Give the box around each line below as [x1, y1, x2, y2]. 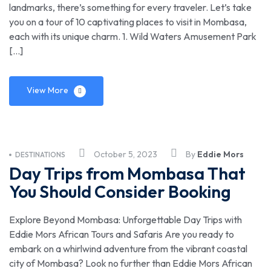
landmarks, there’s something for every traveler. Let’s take [9, 1, 252, 14]
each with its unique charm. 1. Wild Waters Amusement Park [9, 30, 256, 43]
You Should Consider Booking [9, 180, 231, 202]
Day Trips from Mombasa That [9, 162, 246, 184]
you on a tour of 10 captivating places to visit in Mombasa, [9, 16, 247, 28]
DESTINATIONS [15, 149, 65, 159]
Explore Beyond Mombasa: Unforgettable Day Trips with [9, 213, 242, 226]
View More [27, 85, 68, 96]
